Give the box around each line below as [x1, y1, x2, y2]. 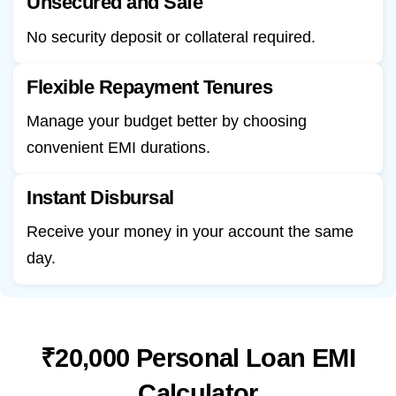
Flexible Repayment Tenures [27, 75, 273, 98]
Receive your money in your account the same [27, 222, 354, 240]
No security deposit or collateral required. [27, 27, 316, 46]
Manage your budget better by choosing [27, 111, 307, 130]
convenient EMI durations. [27, 138, 210, 156]
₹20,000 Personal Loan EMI [41, 343, 355, 372]
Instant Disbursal [27, 186, 174, 209]
